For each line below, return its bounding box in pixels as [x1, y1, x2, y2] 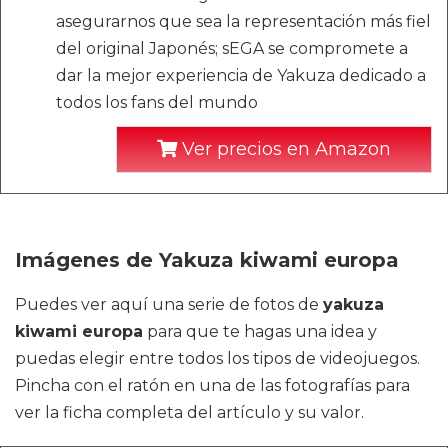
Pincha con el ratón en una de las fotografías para [15, 376, 410, 395]
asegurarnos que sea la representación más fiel [56, 12, 431, 31]
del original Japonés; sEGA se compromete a [56, 39, 408, 58]
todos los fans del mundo [56, 93, 258, 112]
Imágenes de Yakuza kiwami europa [15, 248, 399, 272]
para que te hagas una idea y [143, 322, 377, 341]
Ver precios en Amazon [177, 138, 391, 160]
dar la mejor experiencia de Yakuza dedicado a [56, 66, 426, 85]
